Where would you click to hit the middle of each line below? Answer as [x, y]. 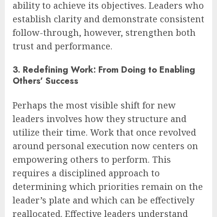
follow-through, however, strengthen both [104, 33]
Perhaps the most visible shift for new [94, 105]
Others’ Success [46, 81]
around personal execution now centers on [105, 146]
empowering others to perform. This [92, 159]
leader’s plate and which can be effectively [103, 200]
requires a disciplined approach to [86, 173]
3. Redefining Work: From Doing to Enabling [104, 70]
